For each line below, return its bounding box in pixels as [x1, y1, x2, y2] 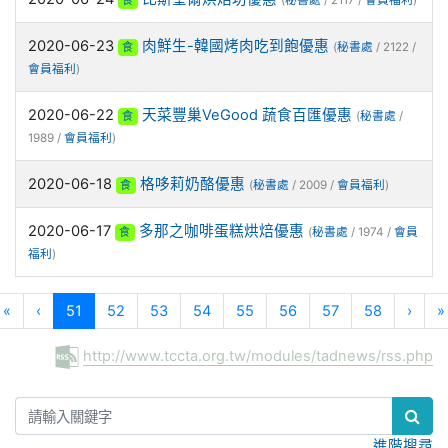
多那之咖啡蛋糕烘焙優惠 [138, 222, 304, 240]
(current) [81, 301, 141, 319]
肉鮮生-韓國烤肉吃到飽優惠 [141, 37, 329, 55]
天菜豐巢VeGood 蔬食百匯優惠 [141, 106, 352, 124]
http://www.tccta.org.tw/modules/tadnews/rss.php [83, 347, 433, 365]
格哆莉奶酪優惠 [139, 175, 245, 193]
